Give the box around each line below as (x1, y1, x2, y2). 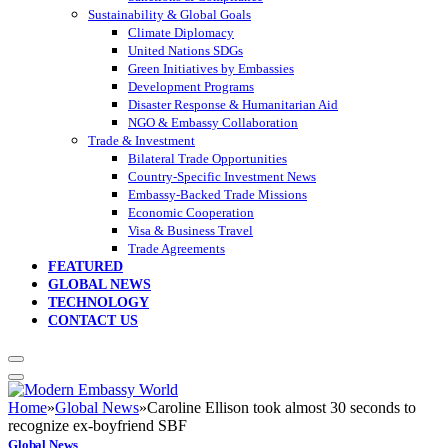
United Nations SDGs (128, 43, 243, 59)
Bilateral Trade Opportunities (128, 151, 287, 167)
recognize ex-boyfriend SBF (8, 417, 187, 435)
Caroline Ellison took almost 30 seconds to (147, 399, 416, 417)
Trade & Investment (88, 133, 195, 149)
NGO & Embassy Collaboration (128, 115, 298, 131)
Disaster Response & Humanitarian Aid (128, 97, 338, 113)
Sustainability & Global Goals (88, 7, 251, 23)
